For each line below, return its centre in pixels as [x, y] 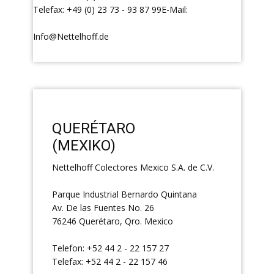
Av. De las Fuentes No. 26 [103, 208]
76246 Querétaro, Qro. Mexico [113, 221]
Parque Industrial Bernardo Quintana [124, 194]
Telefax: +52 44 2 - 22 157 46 [110, 262]
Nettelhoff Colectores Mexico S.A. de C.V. [133, 168]
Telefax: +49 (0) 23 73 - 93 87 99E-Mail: [112, 10]
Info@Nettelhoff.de [71, 37]
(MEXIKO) [84, 146]
